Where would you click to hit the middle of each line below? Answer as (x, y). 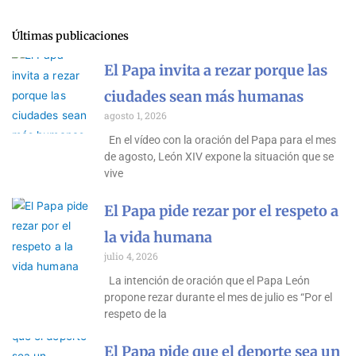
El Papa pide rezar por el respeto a (222, 211)
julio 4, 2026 (132, 256)
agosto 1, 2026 (136, 116)
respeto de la (136, 314)
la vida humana (159, 238)
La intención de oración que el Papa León (207, 281)
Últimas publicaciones (70, 37)
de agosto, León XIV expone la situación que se (219, 157)
